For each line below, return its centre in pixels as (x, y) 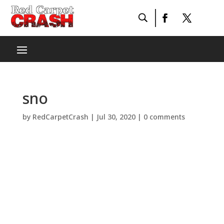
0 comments (164, 117)
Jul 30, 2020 (116, 117)
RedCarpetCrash (60, 117)
